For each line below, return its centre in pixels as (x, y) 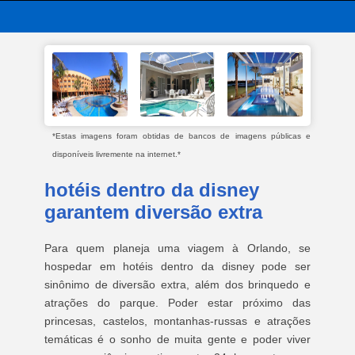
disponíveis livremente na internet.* (116, 154)
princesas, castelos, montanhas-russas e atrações (177, 321)
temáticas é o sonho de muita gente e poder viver (177, 339)
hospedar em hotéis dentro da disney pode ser (177, 266)
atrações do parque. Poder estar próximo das (177, 303)
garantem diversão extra (153, 212)
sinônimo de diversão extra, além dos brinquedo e (177, 284)
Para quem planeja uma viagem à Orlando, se (177, 248)
